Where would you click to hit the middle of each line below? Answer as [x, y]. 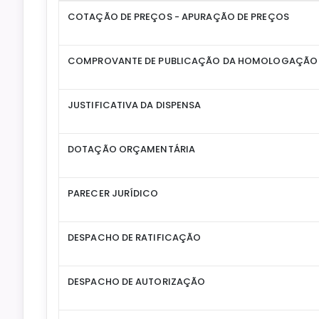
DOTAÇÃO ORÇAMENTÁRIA [131, 150]
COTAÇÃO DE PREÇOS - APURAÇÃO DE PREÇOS [178, 17]
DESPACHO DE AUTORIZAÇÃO [137, 282]
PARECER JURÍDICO [113, 194]
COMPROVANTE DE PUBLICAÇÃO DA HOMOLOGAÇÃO [193, 61]
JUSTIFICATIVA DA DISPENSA [135, 105]
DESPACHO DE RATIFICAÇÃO [135, 238]
